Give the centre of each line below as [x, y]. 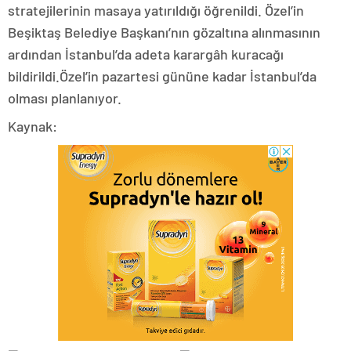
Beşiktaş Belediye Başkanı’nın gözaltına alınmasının [164, 33]
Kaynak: [33, 127]
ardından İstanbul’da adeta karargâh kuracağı [146, 54]
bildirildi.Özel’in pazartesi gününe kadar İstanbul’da [162, 76]
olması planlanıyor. [65, 98]
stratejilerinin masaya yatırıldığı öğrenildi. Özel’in [156, 11]
